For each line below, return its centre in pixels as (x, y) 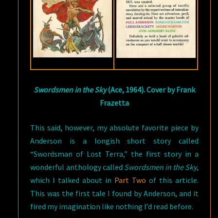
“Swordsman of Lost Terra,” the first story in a (114, 154)
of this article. (173, 180)
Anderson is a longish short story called (114, 140)
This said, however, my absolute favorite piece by (114, 127)
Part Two (130, 180)
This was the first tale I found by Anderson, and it (114, 193)
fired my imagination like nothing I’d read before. (112, 206)
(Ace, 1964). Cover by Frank (151, 89)
